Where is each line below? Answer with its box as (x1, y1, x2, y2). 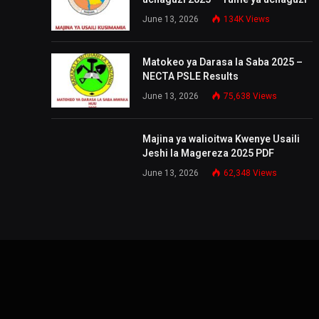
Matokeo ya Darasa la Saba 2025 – (142, 56, 303, 68)
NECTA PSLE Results (142, 70, 239, 82)
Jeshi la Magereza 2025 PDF (142, 147, 274, 159)
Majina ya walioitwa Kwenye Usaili (142, 132, 300, 145)
